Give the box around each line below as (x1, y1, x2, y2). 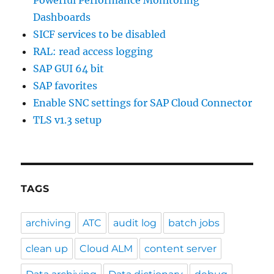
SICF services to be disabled (33, 28, 166, 40)
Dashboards (33, 11, 91, 23)
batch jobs (168, 217, 220, 229)
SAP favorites (33, 80, 98, 92)
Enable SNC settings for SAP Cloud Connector (33, 97, 253, 109)
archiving (26, 217, 72, 229)
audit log (113, 217, 157, 229)
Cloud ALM (80, 243, 133, 254)
